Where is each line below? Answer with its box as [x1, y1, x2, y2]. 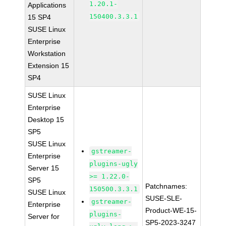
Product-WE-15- [145, 206, 197, 214]
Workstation [28, 49, 66, 58]
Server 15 [28, 164, 60, 172]
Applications [28, 1, 67, 9]
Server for [28, 212, 60, 220]
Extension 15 [28, 62, 70, 70]
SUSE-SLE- [145, 194, 183, 202]
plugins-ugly [89, 160, 138, 167]
